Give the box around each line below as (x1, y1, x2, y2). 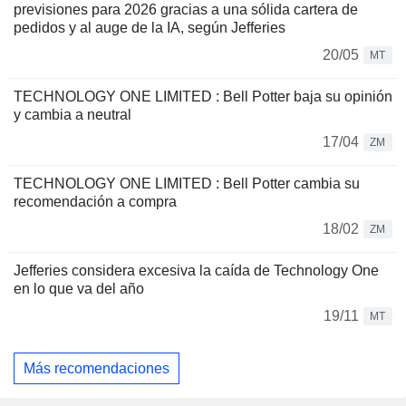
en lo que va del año (14, 281, 144, 297)
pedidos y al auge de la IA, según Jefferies (14, 20, 285, 36)
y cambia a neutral (14, 107, 131, 123)
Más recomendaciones (24, 360, 169, 376)
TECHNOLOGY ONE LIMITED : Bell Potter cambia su (14, 176, 360, 192)
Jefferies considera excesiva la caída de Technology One (14, 263, 379, 279)
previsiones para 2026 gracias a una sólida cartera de (14, 2, 358, 18)
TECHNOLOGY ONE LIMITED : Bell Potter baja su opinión (14, 89, 392, 105)
